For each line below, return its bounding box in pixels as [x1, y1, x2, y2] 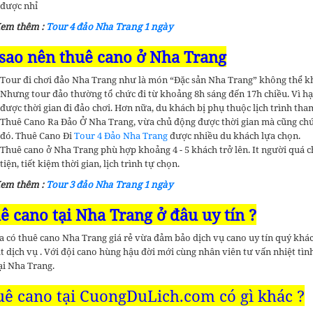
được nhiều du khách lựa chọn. [170, 129, 300, 142]
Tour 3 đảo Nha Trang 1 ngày [44, 178, 173, 191]
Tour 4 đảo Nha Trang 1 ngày [44, 20, 173, 33]
